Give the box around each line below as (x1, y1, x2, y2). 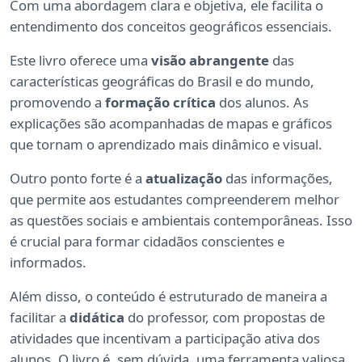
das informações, (222, 168, 333, 187)
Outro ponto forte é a (10, 168, 145, 187)
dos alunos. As (216, 92, 309, 112)
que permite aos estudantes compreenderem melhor (10, 189, 339, 208)
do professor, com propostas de (124, 307, 325, 326)
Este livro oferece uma (10, 50, 151, 69)
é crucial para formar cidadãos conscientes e (10, 231, 284, 250)
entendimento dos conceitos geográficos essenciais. (10, 16, 332, 36)
